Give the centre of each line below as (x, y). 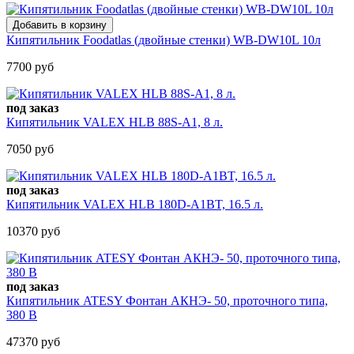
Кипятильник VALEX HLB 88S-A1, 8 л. (115, 122)
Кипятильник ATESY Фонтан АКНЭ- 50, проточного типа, (167, 300)
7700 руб (30, 66)
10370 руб (33, 231)
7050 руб (30, 149)
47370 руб (33, 341)
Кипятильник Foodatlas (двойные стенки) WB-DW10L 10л (164, 40)
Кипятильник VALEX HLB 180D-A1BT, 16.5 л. (135, 204)
